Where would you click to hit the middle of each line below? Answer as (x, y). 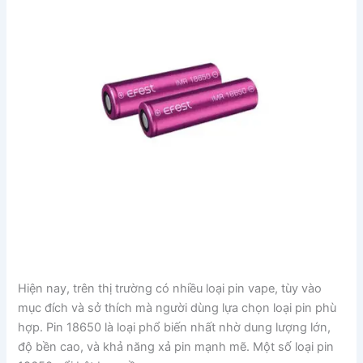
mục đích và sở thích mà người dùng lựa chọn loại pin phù (177, 307)
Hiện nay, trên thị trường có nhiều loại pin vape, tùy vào (170, 288)
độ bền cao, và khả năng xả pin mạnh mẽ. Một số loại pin (176, 346)
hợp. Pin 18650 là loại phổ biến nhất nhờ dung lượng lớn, (175, 327)
